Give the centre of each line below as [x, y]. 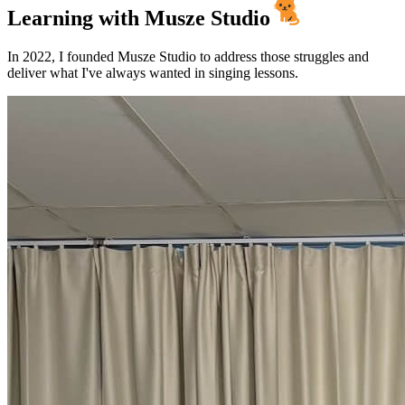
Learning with [73, 19]
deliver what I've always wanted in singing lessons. [153, 73]
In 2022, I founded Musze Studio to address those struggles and [188, 57]
